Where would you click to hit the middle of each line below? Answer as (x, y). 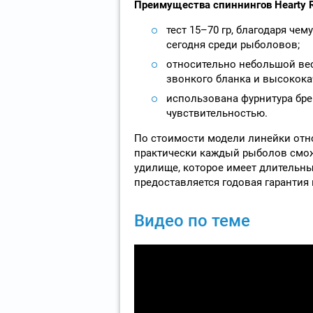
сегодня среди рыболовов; (233, 44)
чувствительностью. (217, 113)
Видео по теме (192, 220)
